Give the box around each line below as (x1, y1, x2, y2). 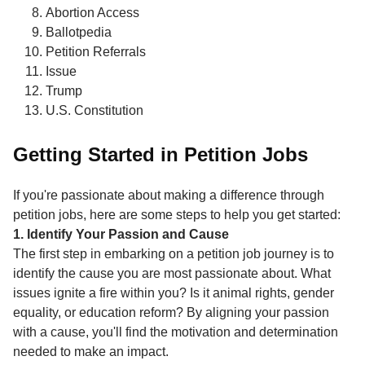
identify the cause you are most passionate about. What (13, 266, 331, 280)
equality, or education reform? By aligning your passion (13, 305, 329, 319)
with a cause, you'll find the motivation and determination (13, 324, 338, 339)
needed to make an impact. (13, 344, 169, 358)
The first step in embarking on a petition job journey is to (13, 246, 334, 261)
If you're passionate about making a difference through (13, 187, 324, 202)
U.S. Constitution (46, 103, 143, 117)
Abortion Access (46, 5, 139, 20)
